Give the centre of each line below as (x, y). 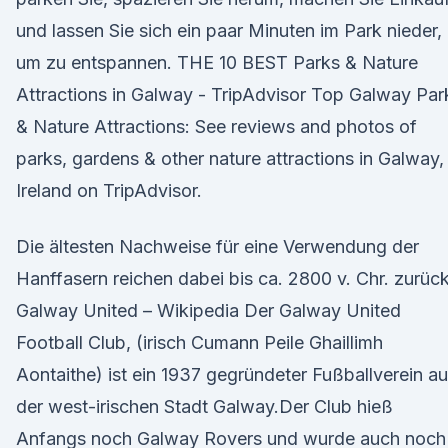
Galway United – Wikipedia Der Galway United (208, 310)
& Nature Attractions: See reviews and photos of (216, 126)
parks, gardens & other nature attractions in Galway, (230, 158)
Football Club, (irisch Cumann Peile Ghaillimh (199, 342)
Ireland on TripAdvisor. (109, 190)
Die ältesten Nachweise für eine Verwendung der (217, 246)
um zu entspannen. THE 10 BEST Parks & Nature (217, 62)
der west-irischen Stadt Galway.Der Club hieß (204, 406)
